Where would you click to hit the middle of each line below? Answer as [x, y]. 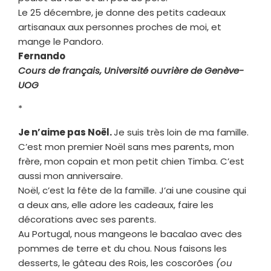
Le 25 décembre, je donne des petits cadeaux [122, 12]
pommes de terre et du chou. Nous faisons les [122, 248]
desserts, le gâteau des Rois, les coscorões [117, 263]
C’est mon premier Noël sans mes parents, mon [126, 146]
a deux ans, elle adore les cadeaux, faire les [116, 204]
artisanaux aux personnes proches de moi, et [120, 27]
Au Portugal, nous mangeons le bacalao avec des [130, 233]
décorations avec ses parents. [87, 219]
